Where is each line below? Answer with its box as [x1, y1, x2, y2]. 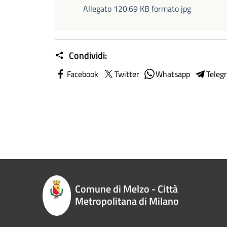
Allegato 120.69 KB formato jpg [83, 3, 191, 15]
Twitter [115, 68, 139, 80]
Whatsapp [156, 68, 190, 80]
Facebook [67, 68, 98, 80]
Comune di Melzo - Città [75, 181, 178, 197]
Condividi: [67, 49, 107, 62]
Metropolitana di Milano [75, 193, 179, 209]
